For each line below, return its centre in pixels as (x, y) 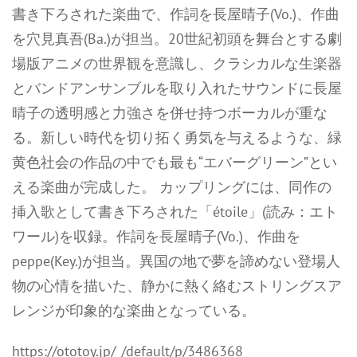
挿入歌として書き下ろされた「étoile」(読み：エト (175, 212)
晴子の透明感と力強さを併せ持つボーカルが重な (170, 113)
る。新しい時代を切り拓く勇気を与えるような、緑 (177, 137)
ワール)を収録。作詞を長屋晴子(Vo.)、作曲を (156, 236)
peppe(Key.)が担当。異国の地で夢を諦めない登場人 (176, 261)
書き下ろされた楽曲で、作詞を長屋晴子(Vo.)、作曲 (176, 14)
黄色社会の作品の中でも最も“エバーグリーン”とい (175, 162)
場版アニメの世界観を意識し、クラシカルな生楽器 (177, 63)
